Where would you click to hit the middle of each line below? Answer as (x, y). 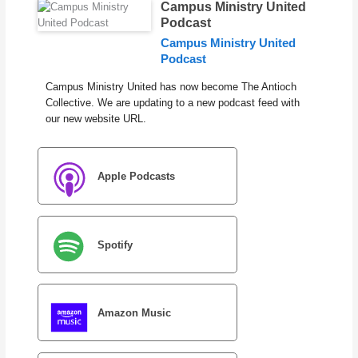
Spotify (115, 245)
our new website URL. (96, 118)
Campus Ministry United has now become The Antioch (171, 86)
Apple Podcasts (136, 177)
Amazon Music (134, 313)
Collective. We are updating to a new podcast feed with (173, 102)
